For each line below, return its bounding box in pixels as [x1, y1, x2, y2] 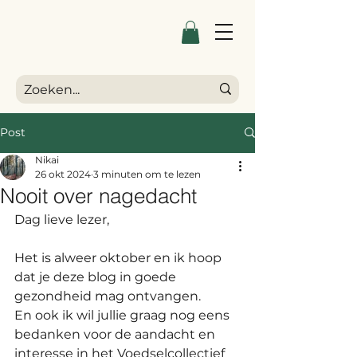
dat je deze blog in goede [14, 269, 179, 284]
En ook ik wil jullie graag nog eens [14, 307, 233, 323]
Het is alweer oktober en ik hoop [14, 249, 225, 265]
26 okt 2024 [35, 167, 91, 180]
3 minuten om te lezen [93, 167, 201, 180]
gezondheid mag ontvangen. [14, 288, 204, 304]
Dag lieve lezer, [14, 211, 109, 227]
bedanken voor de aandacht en [14, 326, 218, 342]
